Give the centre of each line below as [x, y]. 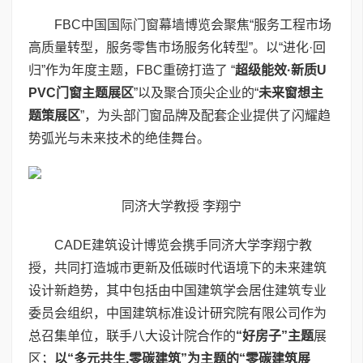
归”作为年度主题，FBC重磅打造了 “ [132, 70]
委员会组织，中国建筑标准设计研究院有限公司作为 [177, 313]
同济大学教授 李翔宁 [181, 206]
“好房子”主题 [275, 335]
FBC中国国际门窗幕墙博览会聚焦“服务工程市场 [180, 24]
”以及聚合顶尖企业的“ [196, 92]
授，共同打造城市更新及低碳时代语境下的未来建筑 [177, 267]
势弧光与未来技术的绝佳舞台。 [119, 138]
